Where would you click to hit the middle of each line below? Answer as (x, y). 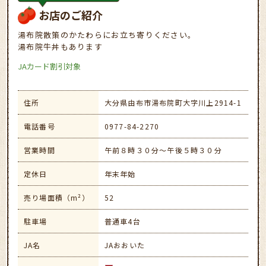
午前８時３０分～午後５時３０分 (163, 150)
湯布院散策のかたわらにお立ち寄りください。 (107, 35)
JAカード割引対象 (49, 66)
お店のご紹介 (71, 15)
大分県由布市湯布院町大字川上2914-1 (173, 103)
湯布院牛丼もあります (60, 47)
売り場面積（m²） (57, 198)
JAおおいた (124, 245)
